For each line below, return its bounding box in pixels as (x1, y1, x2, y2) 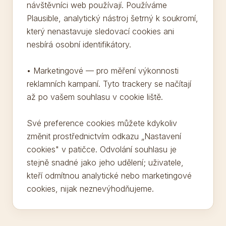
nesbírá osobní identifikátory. (27, 39, 131, 49)
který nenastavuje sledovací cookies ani (27, 26, 174, 36)
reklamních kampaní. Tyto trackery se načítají (27, 79, 191, 89)
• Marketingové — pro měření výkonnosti (27, 66, 179, 76)
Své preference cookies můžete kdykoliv (27, 118, 177, 128)
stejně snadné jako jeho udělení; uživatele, (27, 157, 184, 167)
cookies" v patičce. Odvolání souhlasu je (27, 144, 177, 154)
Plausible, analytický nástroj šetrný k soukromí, (27, 13, 198, 23)
